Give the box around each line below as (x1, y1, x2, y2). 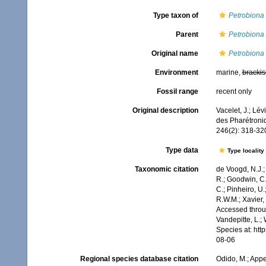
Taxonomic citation (134, 165, 198, 174)
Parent (175, 30, 198, 39)
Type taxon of (153, 11, 198, 20)
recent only (216, 87, 252, 96)
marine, (216, 68, 242, 77)
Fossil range (156, 87, 198, 96)
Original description (132, 106, 198, 115)
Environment (154, 68, 198, 77)
